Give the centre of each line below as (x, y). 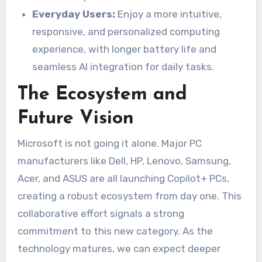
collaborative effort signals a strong (101, 213)
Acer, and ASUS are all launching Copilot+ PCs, (123, 178)
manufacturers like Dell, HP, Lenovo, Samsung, (124, 161)
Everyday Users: (74, 14)
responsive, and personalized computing (126, 31)
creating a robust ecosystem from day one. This (129, 196)
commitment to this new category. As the (115, 231)
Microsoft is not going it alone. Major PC (109, 143)
